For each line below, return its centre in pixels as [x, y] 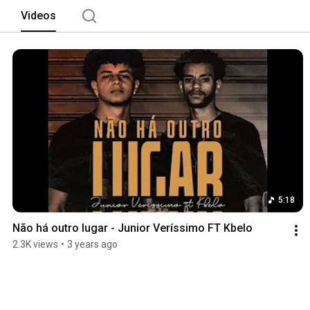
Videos [38, 15]
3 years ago [92, 245]
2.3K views [35, 245]
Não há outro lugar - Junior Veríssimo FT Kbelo [133, 228]
